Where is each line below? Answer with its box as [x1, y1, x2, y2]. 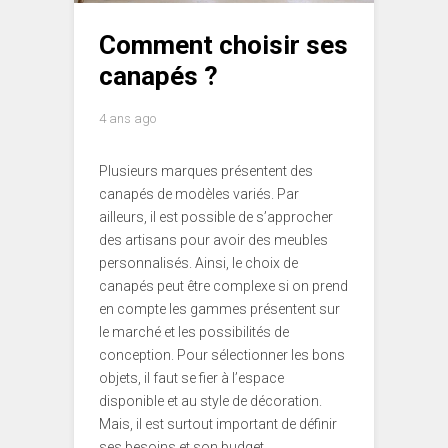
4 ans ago [99, 111, 156, 127]
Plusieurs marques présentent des [99, 163, 313, 180]
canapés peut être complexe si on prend [99, 278, 348, 295]
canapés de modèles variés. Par [99, 186, 299, 203]
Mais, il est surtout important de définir [99, 416, 337, 433]
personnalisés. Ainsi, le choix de [99, 255, 298, 272]
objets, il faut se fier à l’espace [99, 370, 284, 387]
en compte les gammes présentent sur [99, 301, 340, 318]
